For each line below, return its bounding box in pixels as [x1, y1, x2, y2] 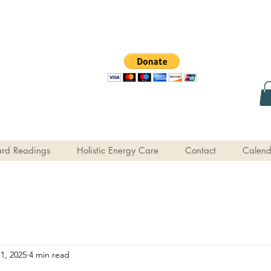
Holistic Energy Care [76, 144, 158, 156]
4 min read [29, 249, 70, 261]
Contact [184, 144, 216, 156]
